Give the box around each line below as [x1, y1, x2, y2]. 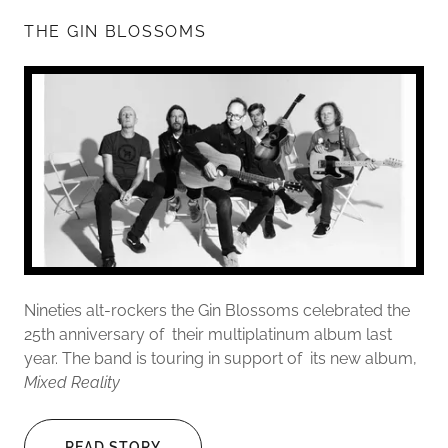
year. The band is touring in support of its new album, [24, 348, 417, 368]
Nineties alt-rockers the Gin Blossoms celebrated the [24, 300, 410, 320]
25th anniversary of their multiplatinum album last [24, 324, 392, 344]
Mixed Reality [24, 372, 120, 392]
